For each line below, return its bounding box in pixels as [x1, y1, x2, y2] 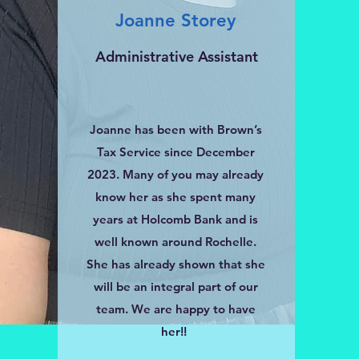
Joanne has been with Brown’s [89, 122, 262, 137]
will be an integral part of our [93, 279, 258, 294]
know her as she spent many [95, 189, 256, 204]
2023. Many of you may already [87, 167, 264, 182]
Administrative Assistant [95, 47, 258, 66]
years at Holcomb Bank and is [93, 212, 258, 227]
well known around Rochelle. [95, 234, 256, 249]
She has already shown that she [86, 256, 265, 272]
